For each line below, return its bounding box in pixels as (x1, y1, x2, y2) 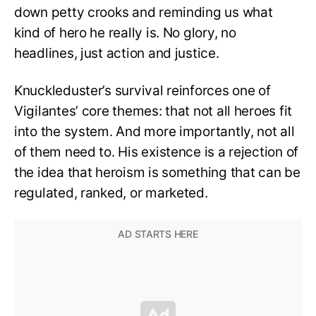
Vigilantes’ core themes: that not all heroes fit (14, 102, 293, 119)
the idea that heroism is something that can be (14, 164, 300, 181)
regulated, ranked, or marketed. (14, 184, 208, 201)
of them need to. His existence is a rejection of (14, 143, 299, 160)
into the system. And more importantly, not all (14, 123, 295, 140)
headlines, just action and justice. (14, 44, 219, 61)
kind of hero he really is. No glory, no (14, 24, 236, 41)
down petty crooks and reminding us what (14, 4, 273, 20)
